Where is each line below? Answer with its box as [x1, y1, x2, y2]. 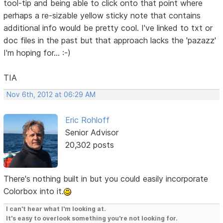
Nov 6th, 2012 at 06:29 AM [6, 90, 96, 99]
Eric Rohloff [65, 114, 110, 125]
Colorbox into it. [3, 186, 64, 197]
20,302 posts [65, 139, 114, 150]
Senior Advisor [65, 127, 118, 137]
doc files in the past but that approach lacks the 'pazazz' [3, 35, 217, 45]
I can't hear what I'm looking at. [6, 205, 107, 213]
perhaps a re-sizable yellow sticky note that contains [3, 10, 201, 20]
